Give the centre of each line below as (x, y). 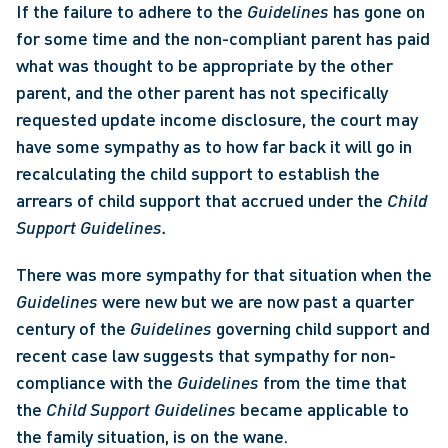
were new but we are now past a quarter (258, 301)
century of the (73, 328)
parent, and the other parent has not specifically (202, 92)
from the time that (335, 382)
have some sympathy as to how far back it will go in (214, 146)
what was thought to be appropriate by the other (204, 65)
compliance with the (96, 382)
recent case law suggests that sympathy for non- (206, 355)
